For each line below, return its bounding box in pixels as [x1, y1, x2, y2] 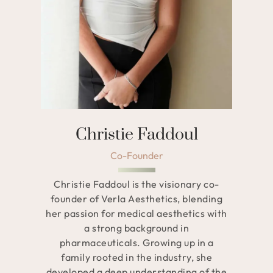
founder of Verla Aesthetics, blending [50, 192, 223, 205]
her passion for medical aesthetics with [46, 207, 227, 219]
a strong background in [84, 221, 189, 234]
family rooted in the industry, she [61, 250, 212, 263]
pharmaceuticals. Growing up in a [59, 236, 214, 249]
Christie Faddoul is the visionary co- [54, 177, 219, 190]
